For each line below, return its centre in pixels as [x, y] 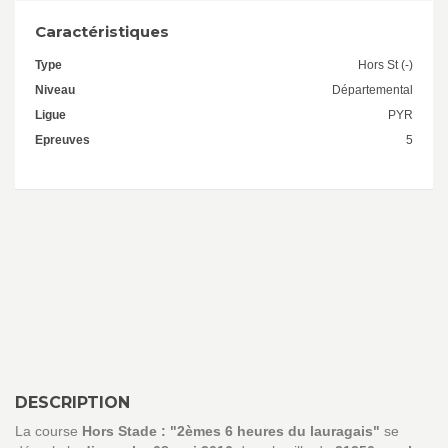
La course [48, 431]
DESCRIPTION [72, 402]
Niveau [55, 90]
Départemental [372, 90]
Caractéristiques [102, 31]
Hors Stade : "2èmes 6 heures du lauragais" [231, 431]
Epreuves [62, 140]
